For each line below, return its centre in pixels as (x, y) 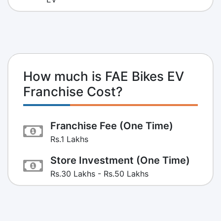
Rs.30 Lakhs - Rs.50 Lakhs (99, 173)
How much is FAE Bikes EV (104, 76)
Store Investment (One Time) (120, 160)
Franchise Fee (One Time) (112, 126)
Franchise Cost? (73, 91)
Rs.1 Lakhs (69, 139)
